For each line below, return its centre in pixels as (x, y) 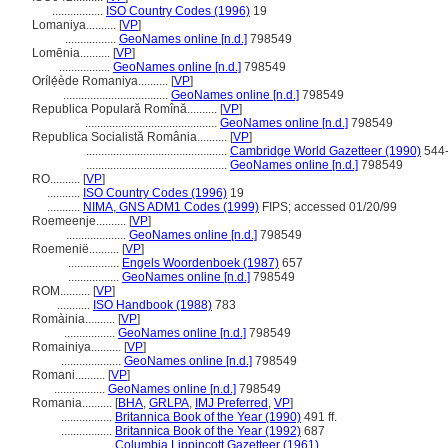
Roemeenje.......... (80, 221)
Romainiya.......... (78, 347)
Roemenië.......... (77, 249)
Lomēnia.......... (72, 53)
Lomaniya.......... (75, 25)
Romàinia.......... (75, 319)
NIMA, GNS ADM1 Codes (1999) (171, 207)
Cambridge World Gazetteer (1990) (325, 151)
